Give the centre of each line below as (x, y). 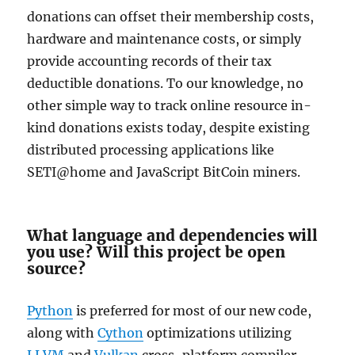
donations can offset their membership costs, (171, 17)
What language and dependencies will (173, 236)
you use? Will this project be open (157, 252)
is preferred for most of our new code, (193, 311)
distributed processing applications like (151, 150)
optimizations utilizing (218, 333)
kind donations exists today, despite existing (169, 128)
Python (50, 311)
